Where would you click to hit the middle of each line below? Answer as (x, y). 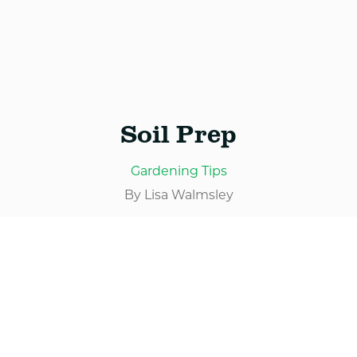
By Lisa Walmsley (178, 194)
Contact (54, 127)
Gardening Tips (178, 171)
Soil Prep (178, 132)
